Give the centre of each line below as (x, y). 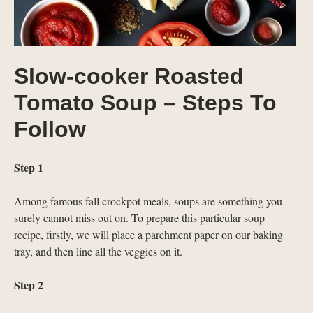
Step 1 (29, 168)
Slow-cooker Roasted (129, 77)
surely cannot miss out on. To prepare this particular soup (139, 218)
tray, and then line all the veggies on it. (98, 252)
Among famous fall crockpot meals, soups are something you (148, 201)
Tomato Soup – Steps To (145, 103)
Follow (50, 130)
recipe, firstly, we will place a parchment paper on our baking (148, 235)
